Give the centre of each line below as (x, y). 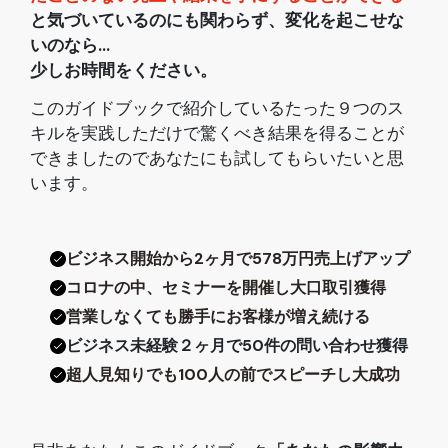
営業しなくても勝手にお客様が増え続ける (218, 316)
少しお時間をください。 (123, 70)
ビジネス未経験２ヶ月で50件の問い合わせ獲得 (237, 345)
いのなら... (70, 45)
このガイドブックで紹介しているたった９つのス (217, 108)
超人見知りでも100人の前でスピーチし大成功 (233, 374)
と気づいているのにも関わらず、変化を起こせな (217, 20)
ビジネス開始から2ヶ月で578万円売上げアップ (238, 258)
